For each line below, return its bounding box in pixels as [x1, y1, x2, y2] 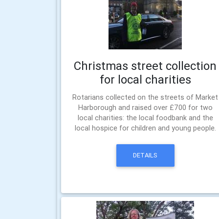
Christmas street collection [74, 59, 217, 73]
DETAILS [133, 151, 158, 160]
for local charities [99, 72, 191, 87]
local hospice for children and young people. [74, 124, 216, 132]
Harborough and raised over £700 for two [78, 103, 213, 112]
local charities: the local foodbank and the [77, 113, 213, 122]
